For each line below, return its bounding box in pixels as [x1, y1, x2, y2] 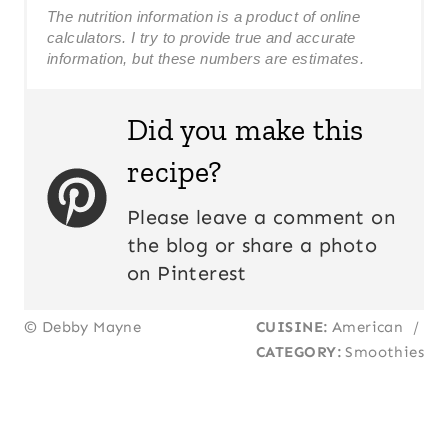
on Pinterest [127, 260, 247, 285]
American [327, 317, 408, 336]
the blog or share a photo [127, 232, 377, 257]
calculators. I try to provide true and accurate [47, 28, 356, 46]
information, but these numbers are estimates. [47, 49, 364, 67]
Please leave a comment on [127, 204, 395, 229]
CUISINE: [255, 317, 328, 336]
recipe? [127, 153, 222, 190]
